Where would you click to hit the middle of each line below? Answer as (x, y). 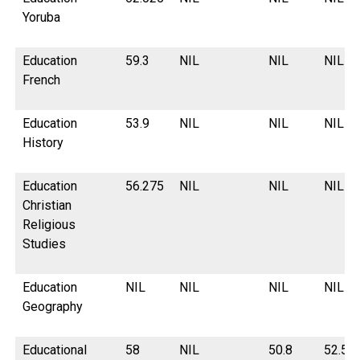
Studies (45, 244)
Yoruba (42, 18)
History (43, 143)
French (42, 80)
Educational (55, 350)
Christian (47, 206)
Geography (53, 307)
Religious (49, 225)
